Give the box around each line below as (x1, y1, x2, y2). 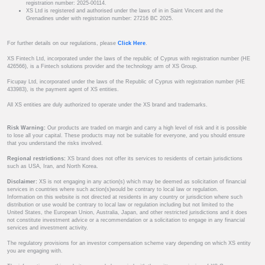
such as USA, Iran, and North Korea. (7, 163, 98, 170)
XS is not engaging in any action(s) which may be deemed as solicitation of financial (39, 179, 246, 185)
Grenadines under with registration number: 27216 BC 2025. (26, 15, 173, 22)
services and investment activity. (7, 225, 88, 231)
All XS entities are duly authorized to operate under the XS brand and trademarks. (7, 102, 208, 108)
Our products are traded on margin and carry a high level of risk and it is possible (46, 125, 247, 131)
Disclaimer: (7, 179, 39, 185)
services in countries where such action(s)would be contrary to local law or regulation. (7, 186, 218, 193)
